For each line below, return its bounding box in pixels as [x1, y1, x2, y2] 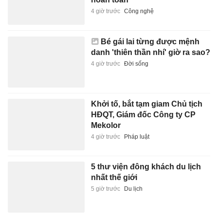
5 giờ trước [91, 185, 120, 192]
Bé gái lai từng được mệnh [100, 37, 200, 46]
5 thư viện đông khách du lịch [91, 162, 201, 171]
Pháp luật [124, 133, 149, 141]
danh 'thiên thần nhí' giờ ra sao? [91, 48, 210, 56]
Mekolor [91, 121, 121, 130]
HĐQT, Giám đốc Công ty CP [91, 110, 196, 119]
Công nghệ [124, 8, 154, 15]
